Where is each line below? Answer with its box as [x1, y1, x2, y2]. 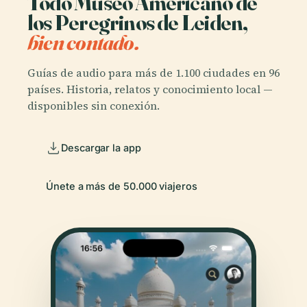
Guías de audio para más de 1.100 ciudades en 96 [27, 64, 280, 80]
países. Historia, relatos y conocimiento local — [27, 81, 273, 97]
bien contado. [27, 28, 139, 56]
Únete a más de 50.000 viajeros [46, 180, 197, 192]
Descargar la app [61, 141, 141, 153]
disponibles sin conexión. [27, 97, 160, 113]
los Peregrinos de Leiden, [27, 8, 248, 36]
